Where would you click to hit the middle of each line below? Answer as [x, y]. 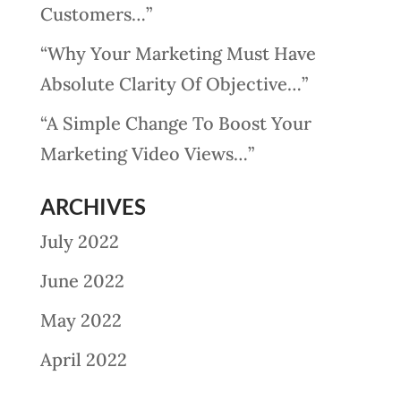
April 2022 [83, 359]
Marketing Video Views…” [147, 154]
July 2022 [79, 241]
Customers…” [96, 14]
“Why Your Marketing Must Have [178, 53]
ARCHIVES [93, 206]
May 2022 [81, 320]
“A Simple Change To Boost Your [175, 123]
